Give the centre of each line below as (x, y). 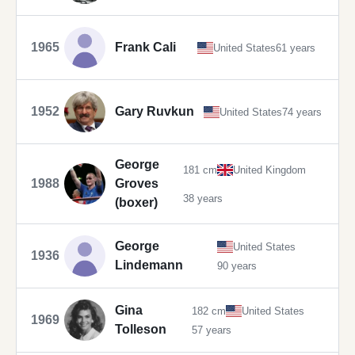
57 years (211, 330)
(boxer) (136, 203)
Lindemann (149, 265)
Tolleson (141, 330)
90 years (237, 265)
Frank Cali (145, 48)
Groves (137, 184)
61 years (296, 48)
